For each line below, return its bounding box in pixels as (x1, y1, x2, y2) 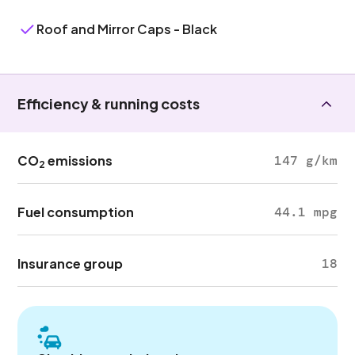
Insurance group (17, 255, 124, 272)
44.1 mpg (273, 204, 338, 220)
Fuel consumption (17, 204, 135, 220)
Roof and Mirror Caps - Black (36, 21, 218, 37)
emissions (45, 152, 113, 169)
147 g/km (273, 152, 338, 169)
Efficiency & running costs (17, 94, 200, 113)
